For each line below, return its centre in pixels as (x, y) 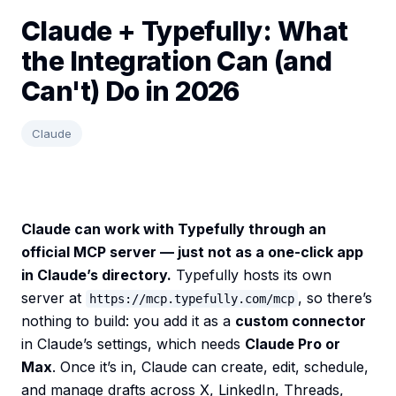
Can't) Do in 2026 (130, 91)
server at (53, 298)
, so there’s (335, 298)
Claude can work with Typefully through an (174, 229)
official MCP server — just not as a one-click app (192, 252)
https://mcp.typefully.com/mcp (192, 299)
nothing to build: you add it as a (128, 321)
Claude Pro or (293, 344)
